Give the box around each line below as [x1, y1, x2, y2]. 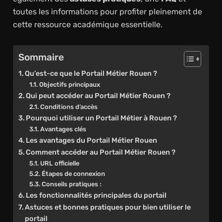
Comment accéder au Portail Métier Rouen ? [26, 148, 176, 157]
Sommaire [18, 52, 64, 63]
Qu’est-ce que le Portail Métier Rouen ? [25, 69, 158, 78]
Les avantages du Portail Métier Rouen [26, 136, 158, 145]
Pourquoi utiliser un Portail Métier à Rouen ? [26, 113, 177, 123]
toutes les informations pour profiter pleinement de [12, 7, 202, 17]
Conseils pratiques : [41, 180, 102, 188]
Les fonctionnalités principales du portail [26, 191, 167, 200]
